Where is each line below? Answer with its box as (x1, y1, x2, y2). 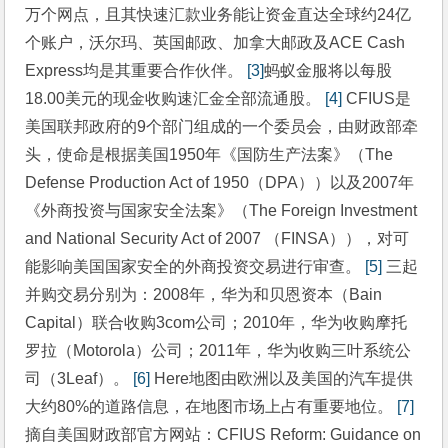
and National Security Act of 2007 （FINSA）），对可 (25, 229, 410, 247)
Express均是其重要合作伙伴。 (25, 61, 248, 79)
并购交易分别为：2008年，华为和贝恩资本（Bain (25, 285, 383, 303)
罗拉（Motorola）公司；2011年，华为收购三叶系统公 (25, 341, 412, 359)
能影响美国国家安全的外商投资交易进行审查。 (25, 257, 366, 275)
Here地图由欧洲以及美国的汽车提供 (150, 369, 414, 387)
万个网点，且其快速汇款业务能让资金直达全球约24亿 (25, 5, 412, 23)
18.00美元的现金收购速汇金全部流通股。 (25, 89, 326, 107)
